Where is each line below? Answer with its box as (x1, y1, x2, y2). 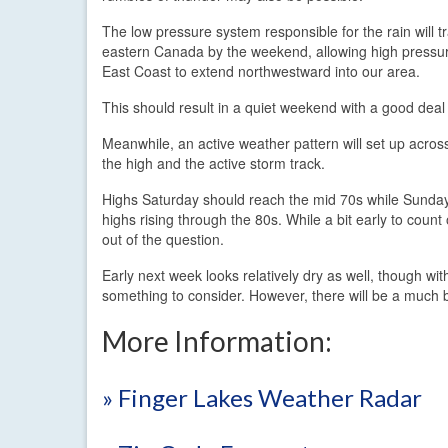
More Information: (102, 323, 332, 358)
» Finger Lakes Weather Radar (102, 382, 422, 412)
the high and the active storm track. (102, 152, 325, 173)
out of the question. (102, 228, 224, 249)
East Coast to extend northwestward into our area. (102, 60, 420, 81)
